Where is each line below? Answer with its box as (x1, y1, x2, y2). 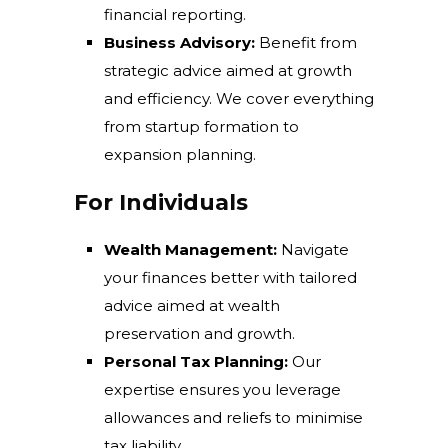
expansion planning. (104, 145, 256, 164)
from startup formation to (104, 117, 299, 136)
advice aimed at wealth (104, 296, 280, 315)
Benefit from (255, 33, 357, 52)
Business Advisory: (104, 33, 255, 52)
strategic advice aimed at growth (104, 61, 352, 80)
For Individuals (74, 189, 248, 216)
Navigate (277, 240, 349, 259)
